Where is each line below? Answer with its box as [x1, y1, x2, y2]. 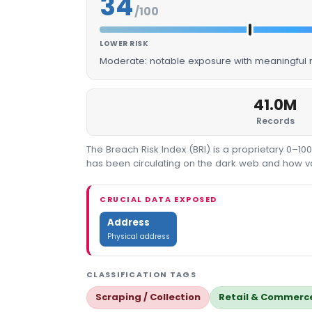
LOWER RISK [100, 38, 149, 49]
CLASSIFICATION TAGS [86, 270, 196, 281]
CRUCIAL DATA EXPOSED [100, 194, 217, 205]
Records [256, 114, 295, 127]
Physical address [107, 231, 170, 242]
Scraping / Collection [95, 290, 201, 304]
